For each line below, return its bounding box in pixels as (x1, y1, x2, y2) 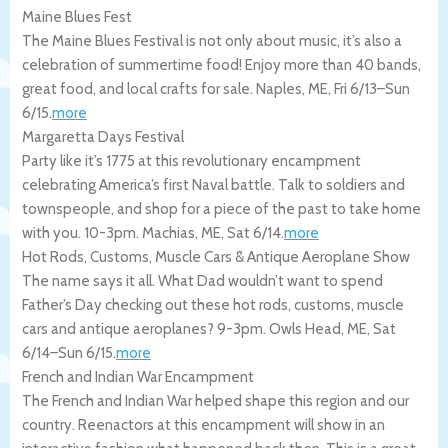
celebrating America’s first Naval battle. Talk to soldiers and (22, 175, 405, 194)
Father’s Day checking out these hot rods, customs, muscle (22, 295, 404, 314)
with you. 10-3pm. (22, 223, 142, 242)
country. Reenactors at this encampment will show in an (22, 415, 385, 434)
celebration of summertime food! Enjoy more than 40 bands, (22, 55, 421, 74)
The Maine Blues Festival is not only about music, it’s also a (22, 31, 402, 50)
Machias (142, 223, 195, 242)
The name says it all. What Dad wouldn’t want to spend (22, 271, 383, 290)
